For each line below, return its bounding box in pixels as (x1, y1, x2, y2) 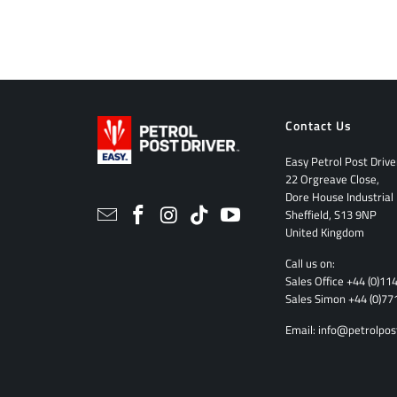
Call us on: (285, 253, 335, 272)
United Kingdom (285, 222, 364, 241)
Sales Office (285, 271, 346, 290)
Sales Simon (285, 289, 348, 307)
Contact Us (285, 115, 352, 135)
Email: (285, 320, 318, 339)
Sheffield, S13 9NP (285, 205, 377, 223)
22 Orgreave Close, (285, 169, 379, 188)
